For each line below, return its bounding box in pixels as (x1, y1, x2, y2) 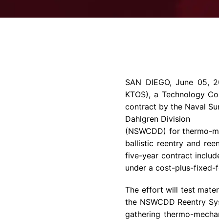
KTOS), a (125, 89, 162, 99)
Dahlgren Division (125, 114, 190, 124)
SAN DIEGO (125, 77, 170, 87)
